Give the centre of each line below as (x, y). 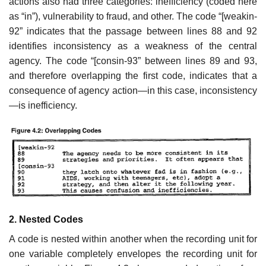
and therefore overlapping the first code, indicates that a (133, 76)
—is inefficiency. (43, 106)
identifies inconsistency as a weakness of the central (133, 46)
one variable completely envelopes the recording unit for (133, 254)
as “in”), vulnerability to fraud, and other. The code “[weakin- (133, 17)
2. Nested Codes (57, 220)
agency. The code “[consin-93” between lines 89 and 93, (133, 61)
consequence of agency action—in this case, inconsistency (133, 91)
